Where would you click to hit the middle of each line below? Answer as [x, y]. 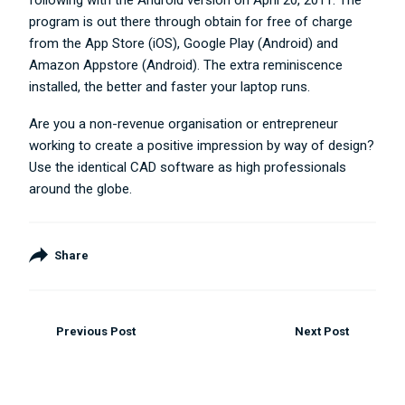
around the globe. [81, 189]
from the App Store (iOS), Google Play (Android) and [184, 43]
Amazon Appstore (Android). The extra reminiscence [186, 65]
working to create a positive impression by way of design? [202, 146]
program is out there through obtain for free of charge [191, 22]
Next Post [322, 332]
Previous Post [95, 332]
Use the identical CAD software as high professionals [188, 167]
